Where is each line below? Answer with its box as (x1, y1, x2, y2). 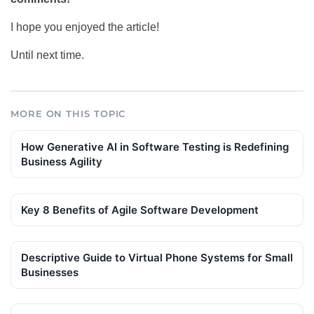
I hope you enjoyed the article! (11, 21, 159, 34)
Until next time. (11, 49, 84, 62)
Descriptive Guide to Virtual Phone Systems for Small (21, 250, 293, 264)
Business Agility (21, 155, 102, 169)
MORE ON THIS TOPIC (11, 108, 126, 120)
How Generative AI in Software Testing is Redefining (21, 140, 289, 154)
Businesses (21, 265, 78, 279)
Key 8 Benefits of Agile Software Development (21, 203, 259, 217)
